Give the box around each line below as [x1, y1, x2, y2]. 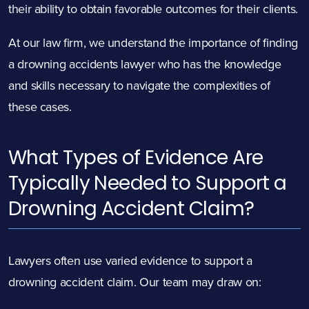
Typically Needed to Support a [8, 170, 287, 197]
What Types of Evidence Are [8, 144, 263, 172]
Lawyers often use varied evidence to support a [8, 252, 252, 270]
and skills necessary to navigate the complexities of [8, 77, 270, 94]
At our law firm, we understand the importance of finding [8, 34, 298, 52]
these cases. [8, 98, 72, 116]
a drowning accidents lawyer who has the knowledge [8, 55, 281, 73]
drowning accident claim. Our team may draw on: [8, 273, 261, 291]
